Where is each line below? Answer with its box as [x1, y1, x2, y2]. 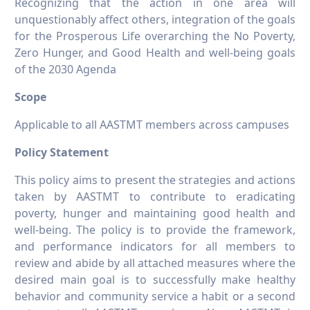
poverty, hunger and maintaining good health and [15, 206, 295, 221]
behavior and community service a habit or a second [15, 289, 295, 304]
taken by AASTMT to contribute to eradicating [15, 189, 295, 205]
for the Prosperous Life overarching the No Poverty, [15, 28, 295, 44]
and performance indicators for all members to [15, 239, 295, 255]
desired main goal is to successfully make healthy [15, 272, 295, 288]
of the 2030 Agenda [15, 62, 116, 77]
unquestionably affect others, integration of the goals [15, 12, 295, 28]
